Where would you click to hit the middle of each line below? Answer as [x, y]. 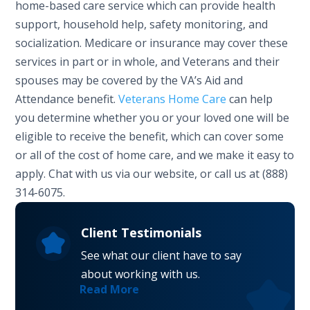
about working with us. [141, 274]
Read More [110, 289]
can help [250, 99]
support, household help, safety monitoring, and [142, 24]
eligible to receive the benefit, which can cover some [150, 136]
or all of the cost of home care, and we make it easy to [155, 155]
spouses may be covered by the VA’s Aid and [129, 80]
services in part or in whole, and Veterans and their [148, 61]
